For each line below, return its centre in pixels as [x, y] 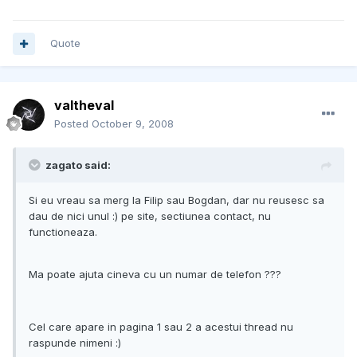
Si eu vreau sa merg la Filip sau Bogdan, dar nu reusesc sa [177, 200]
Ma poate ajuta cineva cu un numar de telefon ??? [155, 275]
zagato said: [78, 165]
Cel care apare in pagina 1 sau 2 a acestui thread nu [161, 327]
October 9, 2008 [133, 124]
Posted [73, 124]
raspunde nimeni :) [75, 343]
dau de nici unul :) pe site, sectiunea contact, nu [150, 216]
